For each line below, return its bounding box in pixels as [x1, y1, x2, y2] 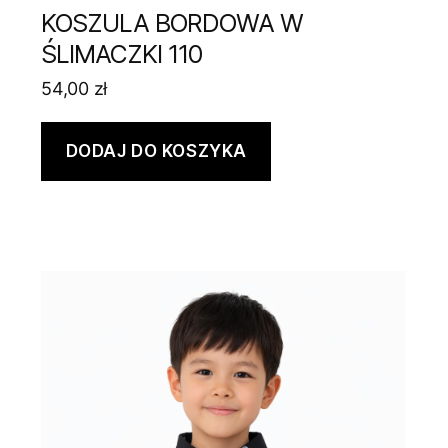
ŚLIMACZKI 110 [41, 39, 202, 70]
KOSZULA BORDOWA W [41, 8, 303, 39]
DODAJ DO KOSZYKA [65, 140, 247, 161]
